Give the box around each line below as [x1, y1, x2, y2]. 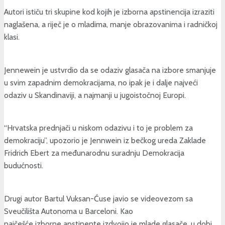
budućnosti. [4, 161, 43, 171]
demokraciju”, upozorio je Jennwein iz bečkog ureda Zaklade [4, 136, 206, 146]
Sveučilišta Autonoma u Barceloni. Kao [4, 206, 133, 216]
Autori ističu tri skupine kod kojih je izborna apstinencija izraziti [4, 7, 214, 17]
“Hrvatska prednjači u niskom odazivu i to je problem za [4, 123, 193, 133]
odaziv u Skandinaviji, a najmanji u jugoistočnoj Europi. [4, 90, 186, 100]
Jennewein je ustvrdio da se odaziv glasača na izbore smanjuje [4, 65, 216, 75]
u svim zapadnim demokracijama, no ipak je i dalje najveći [4, 77, 198, 87]
